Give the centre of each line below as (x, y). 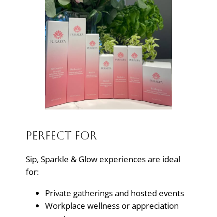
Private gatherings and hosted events (114, 193)
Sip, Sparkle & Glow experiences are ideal (103, 159)
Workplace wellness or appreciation (112, 205)
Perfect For (61, 136)
